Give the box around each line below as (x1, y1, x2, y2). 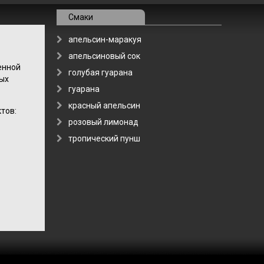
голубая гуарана (68, 68, 133, 77)
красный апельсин (68, 101, 140, 110)
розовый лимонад (68, 117, 138, 127)
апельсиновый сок (68, 51, 140, 61)
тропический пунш (68, 134, 140, 143)
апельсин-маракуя (68, 35, 141, 44)
